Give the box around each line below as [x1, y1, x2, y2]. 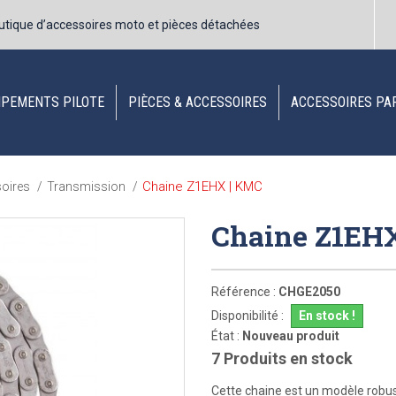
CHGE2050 [278, 285, 340, 299]
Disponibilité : [211, 308, 284, 323]
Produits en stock [224, 349, 353, 368]
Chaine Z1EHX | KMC [142, 179, 263, 194]
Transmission [47, 179, 128, 194]
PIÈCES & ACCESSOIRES [128, 94, 267, 110]
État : [211, 329, 240, 343]
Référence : [211, 285, 276, 299]
